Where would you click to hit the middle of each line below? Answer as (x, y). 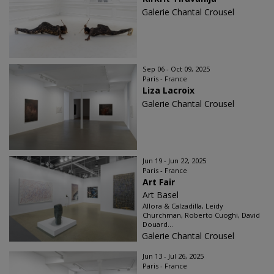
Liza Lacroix (168, 90)
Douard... (158, 224)
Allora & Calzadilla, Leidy (183, 206)
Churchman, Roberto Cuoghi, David (201, 215)
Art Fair (159, 182)
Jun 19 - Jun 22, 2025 (174, 161)
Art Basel (161, 195)
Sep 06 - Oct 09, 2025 (176, 69)
